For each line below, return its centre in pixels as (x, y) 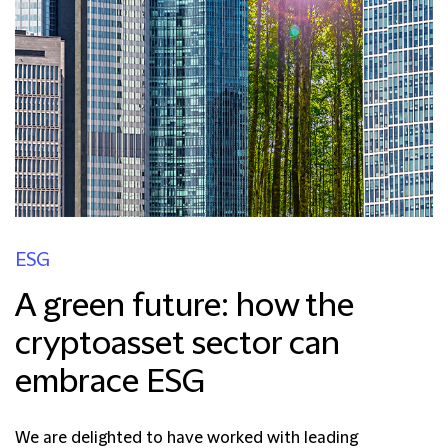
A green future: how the (184, 306)
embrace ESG (110, 382)
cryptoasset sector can (177, 344)
